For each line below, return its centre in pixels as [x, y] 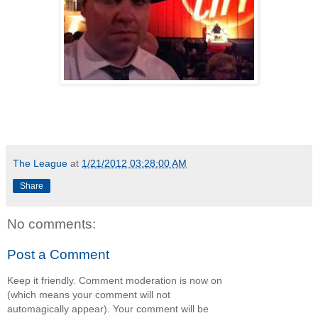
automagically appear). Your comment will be [108, 308]
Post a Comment [58, 255]
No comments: [51, 224]
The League [40, 163]
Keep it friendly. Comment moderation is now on [115, 280]
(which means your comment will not [89, 294]
